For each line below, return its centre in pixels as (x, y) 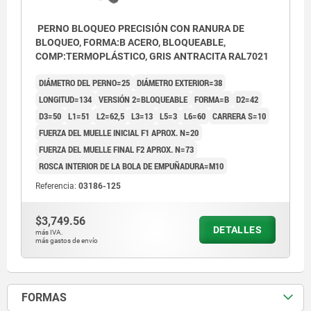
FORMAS (44, 298)
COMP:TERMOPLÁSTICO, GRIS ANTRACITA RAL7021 (152, 57)
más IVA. (49, 233)
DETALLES (237, 230)
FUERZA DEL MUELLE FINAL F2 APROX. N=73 (116, 150)
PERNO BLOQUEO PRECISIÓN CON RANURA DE (140, 29)
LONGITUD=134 (65, 100)
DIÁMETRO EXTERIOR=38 (179, 83)
